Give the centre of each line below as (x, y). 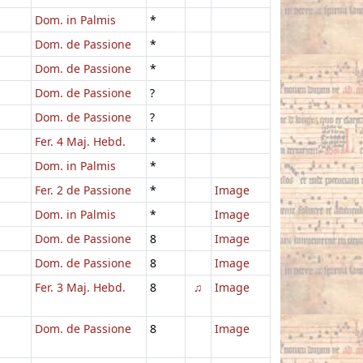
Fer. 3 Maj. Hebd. (80, 287)
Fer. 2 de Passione (83, 190)
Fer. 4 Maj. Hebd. (80, 141)
